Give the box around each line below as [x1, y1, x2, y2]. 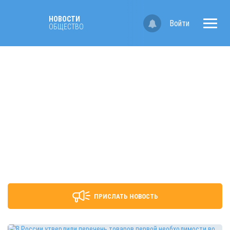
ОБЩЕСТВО [49, 23, 84, 31]
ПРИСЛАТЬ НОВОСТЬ [93, 192, 158, 200]
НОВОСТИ [49, 15, 80, 23]
